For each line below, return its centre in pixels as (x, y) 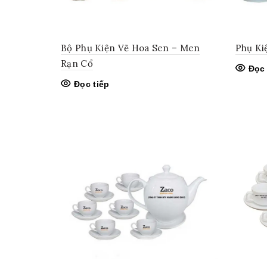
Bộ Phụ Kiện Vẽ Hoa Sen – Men (131, 48)
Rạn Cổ (77, 63)
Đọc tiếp (92, 84)
